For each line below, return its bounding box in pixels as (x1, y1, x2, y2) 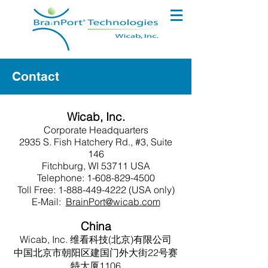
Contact (12, 69, 59, 84)
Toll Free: (17, 184, 58, 196)
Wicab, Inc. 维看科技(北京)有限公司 (20, 233, 172, 245)
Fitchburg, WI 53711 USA (41, 160, 150, 172)
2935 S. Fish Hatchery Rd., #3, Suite (19, 136, 172, 148)
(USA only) (126, 184, 175, 196)
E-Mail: (31, 196, 66, 208)
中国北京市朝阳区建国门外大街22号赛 (14, 246, 178, 258)
